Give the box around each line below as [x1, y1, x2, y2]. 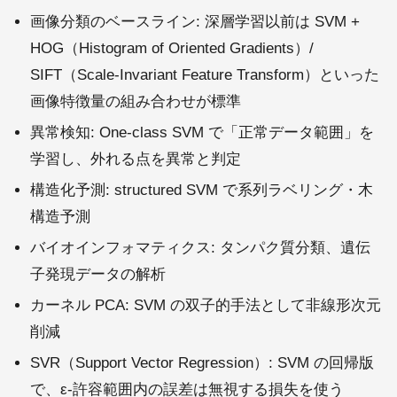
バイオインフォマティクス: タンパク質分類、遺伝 [30, 239, 370, 257]
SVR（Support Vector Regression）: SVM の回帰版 [30, 354, 374, 372]
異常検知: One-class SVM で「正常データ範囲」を [30, 124, 374, 142]
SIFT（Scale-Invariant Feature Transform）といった [30, 66, 379, 84]
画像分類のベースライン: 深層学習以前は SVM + [30, 13, 360, 31]
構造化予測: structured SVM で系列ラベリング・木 [30, 182, 373, 199]
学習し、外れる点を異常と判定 [30, 151, 241, 168]
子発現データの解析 [30, 266, 166, 284]
